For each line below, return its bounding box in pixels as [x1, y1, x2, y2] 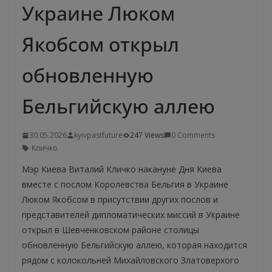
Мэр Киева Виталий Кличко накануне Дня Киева [22, 163, 222, 175]
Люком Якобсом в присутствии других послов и [22, 194, 218, 206]
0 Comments [171, 130, 215, 141]
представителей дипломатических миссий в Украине [22, 209, 240, 221]
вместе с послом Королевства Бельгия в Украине [22, 178, 228, 191]
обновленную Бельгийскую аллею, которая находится [22, 239, 247, 251]
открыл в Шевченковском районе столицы [22, 224, 199, 236]
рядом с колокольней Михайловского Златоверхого [22, 254, 239, 267]
